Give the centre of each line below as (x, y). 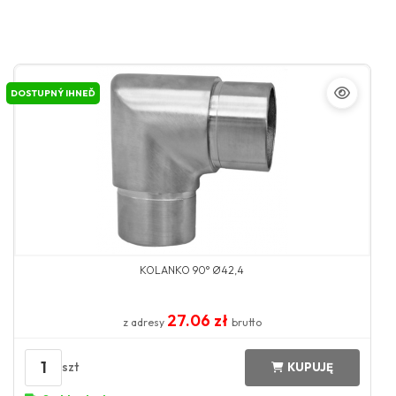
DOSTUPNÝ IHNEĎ (53, 93)
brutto (246, 322)
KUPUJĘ (310, 367)
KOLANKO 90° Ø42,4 (192, 270)
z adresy (145, 322)
